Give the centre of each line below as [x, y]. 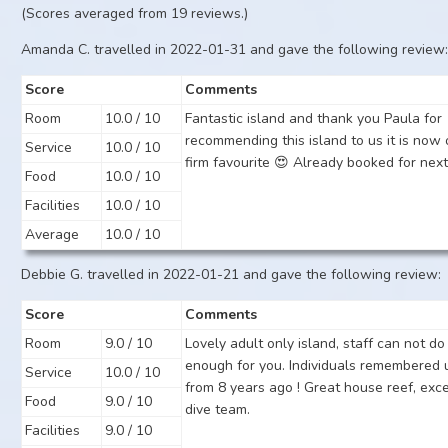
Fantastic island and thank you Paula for [314, 118]
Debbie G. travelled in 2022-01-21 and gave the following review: [231, 274]
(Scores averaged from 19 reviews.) [135, 13]
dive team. [218, 409]
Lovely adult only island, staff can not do [315, 343]
